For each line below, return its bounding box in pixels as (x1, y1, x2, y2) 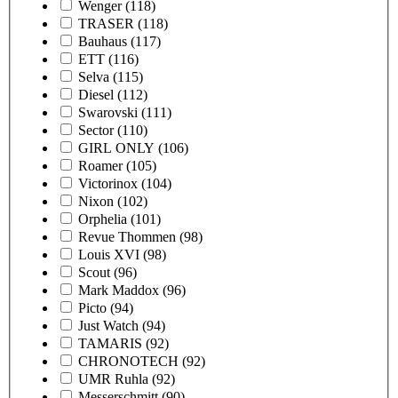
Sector (78, 122, 114, 138)
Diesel (78, 86, 114, 102)
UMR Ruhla (78, 370, 148, 386)
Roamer (78, 157, 123, 173)
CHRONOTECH (78, 353, 179, 369)
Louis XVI (78, 246, 139, 262)
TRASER (78, 15, 134, 31)
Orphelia (78, 211, 127, 227)
